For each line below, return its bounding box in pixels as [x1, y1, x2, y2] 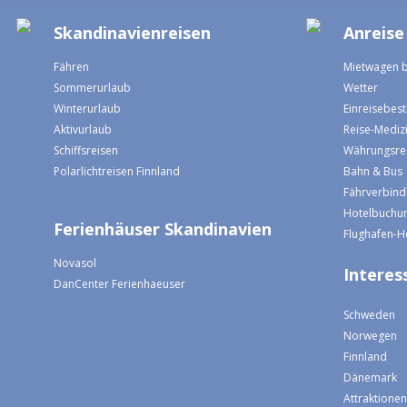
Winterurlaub [53, 100, 121, 116]
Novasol [53, 254, 96, 271]
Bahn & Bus [343, 163, 403, 179]
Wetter [343, 79, 379, 95]
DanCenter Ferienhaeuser [53, 275, 185, 292]
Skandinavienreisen [53, 21, 211, 44]
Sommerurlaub [53, 79, 131, 95]
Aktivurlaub [53, 121, 112, 137]
